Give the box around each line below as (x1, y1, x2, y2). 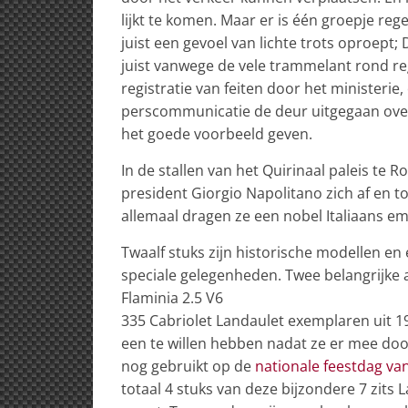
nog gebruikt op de (121, 355, 255, 376)
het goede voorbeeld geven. (121, 123, 312, 144)
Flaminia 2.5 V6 (121, 287, 223, 308)
